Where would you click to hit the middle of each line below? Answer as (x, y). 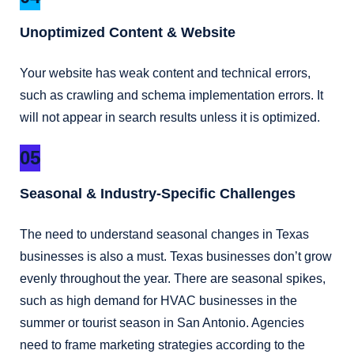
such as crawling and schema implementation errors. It (171, 96)
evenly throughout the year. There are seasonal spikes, (173, 279)
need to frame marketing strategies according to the (162, 345)
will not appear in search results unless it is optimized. (170, 118)
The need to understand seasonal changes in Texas (164, 235)
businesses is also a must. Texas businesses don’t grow (176, 257)
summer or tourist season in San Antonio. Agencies (162, 323)
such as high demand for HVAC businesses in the (158, 301)
